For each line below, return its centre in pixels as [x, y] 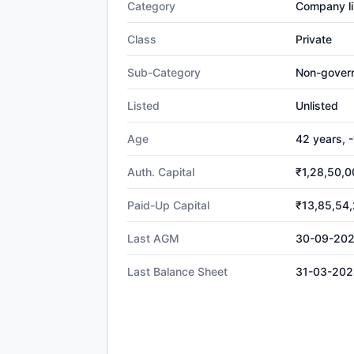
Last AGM [153, 238]
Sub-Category [164, 72]
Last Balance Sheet [177, 271]
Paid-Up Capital [168, 205]
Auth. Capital [161, 172]
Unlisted [317, 105]
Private [314, 39]
